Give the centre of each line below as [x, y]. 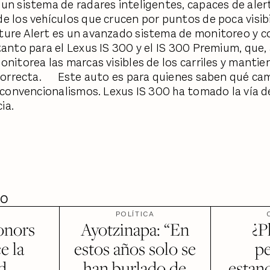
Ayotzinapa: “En [135, 229]
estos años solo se [135, 248]
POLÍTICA [135, 214]
